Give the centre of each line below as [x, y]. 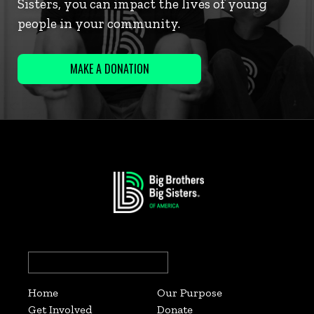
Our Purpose [190, 292]
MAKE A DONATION [109, 68]
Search [45, 259]
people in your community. [99, 23]
